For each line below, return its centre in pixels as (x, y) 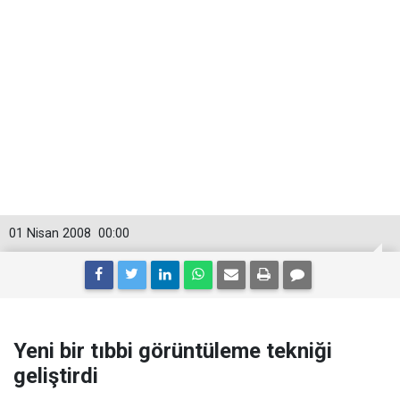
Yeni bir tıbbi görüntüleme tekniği (173, 351)
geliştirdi (56, 376)
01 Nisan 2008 (50, 233)
